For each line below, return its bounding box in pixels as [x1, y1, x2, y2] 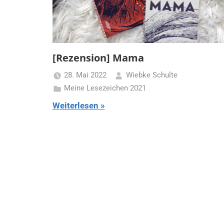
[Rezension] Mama [52, 50, 144, 64]
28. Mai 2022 [64, 70, 106, 80]
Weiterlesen [52, 100, 98, 110]
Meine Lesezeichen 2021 [64, 83, 146, 93]
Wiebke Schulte [125, 70, 177, 80]
